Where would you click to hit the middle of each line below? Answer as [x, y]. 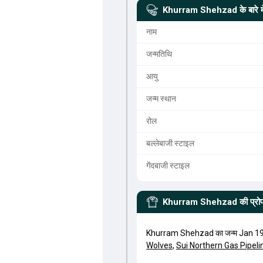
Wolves [159, 245]
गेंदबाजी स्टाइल [168, 166]
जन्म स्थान [161, 99]
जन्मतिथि [159, 54]
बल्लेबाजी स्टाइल [170, 143]
